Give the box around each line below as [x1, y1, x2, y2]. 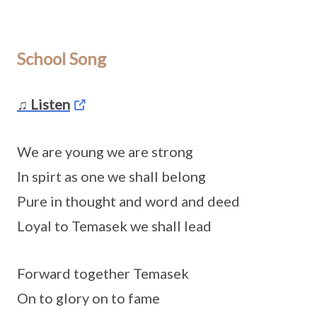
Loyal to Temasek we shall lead [17, 217, 212, 235]
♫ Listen [17, 96, 70, 113]
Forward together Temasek [17, 265, 189, 282]
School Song [17, 48, 106, 69]
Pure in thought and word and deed [17, 192, 240, 210]
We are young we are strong [17, 143, 193, 161]
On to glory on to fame [17, 289, 160, 307]
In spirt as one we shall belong [17, 168, 206, 185]
